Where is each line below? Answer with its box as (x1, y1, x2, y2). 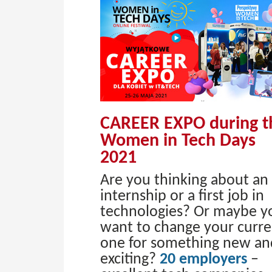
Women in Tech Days (100, 132, 256, 150)
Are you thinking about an (100, 173, 268, 188)
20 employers (160, 252, 247, 267)
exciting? (100, 252, 160, 267)
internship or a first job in (100, 189, 264, 204)
